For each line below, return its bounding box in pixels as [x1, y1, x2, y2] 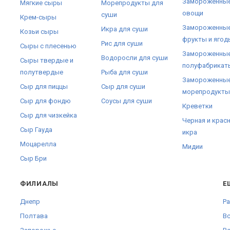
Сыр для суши [101, 83, 145, 90]
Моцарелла [20, 140, 57, 148]
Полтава [20, 212, 48, 220]
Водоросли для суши [101, 54, 168, 62]
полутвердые [20, 68, 64, 76]
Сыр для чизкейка [20, 111, 78, 119]
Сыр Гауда [20, 126, 53, 133]
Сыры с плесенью [20, 42, 77, 50]
